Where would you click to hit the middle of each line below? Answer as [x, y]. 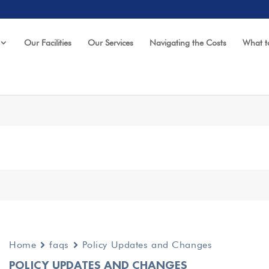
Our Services [111, 43]
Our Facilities [48, 43]
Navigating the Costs [188, 43]
